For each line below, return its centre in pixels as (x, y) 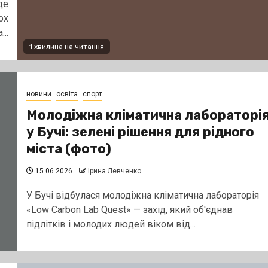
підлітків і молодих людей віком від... (111, 224)
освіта (67, 94)
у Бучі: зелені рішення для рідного (140, 132)
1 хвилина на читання (66, 47)
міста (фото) (68, 148)
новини (39, 94)
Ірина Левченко (114, 171)
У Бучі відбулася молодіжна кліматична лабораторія (142, 195)
